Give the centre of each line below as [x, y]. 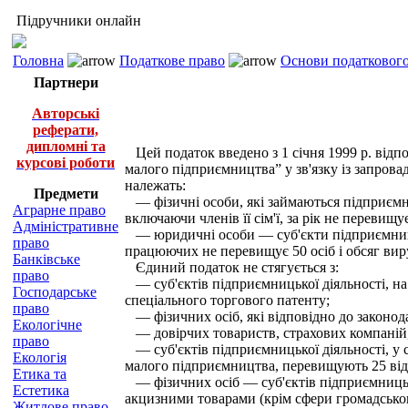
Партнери [66, 82]
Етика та [40, 374]
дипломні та [66, 146]
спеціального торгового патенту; [227, 300]
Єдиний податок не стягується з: [232, 267]
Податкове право [172, 61]
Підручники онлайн [77, 20]
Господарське [55, 292]
